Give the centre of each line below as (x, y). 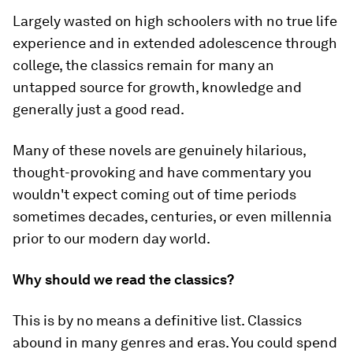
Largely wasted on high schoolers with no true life (175, 21)
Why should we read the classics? (123, 279)
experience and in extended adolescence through (175, 43)
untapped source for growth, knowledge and (157, 87)
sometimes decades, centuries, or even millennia (172, 216)
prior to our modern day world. (111, 238)
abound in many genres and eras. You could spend (175, 342)
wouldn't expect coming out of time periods (154, 194)
